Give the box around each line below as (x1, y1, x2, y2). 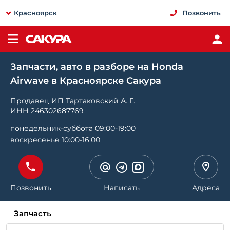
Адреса (192, 183, 220, 193)
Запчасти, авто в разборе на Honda (10, 61, 183, 72)
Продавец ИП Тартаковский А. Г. (10, 96, 135, 105)
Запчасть (14, 208, 51, 218)
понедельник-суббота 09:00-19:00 (10, 124, 136, 133)
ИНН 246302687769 (10, 106, 84, 116)
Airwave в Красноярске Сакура (10, 75, 161, 86)
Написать (104, 183, 140, 193)
